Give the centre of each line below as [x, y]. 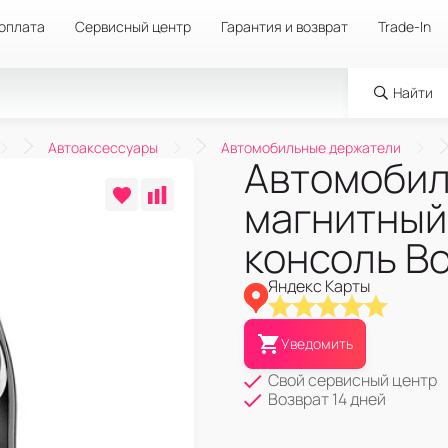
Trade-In [404, 26]
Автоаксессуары [103, 147]
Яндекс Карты [319, 286]
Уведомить [317, 343]
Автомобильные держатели [311, 147]
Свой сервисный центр [352, 379]
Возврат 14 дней [327, 398]
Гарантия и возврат [284, 26]
